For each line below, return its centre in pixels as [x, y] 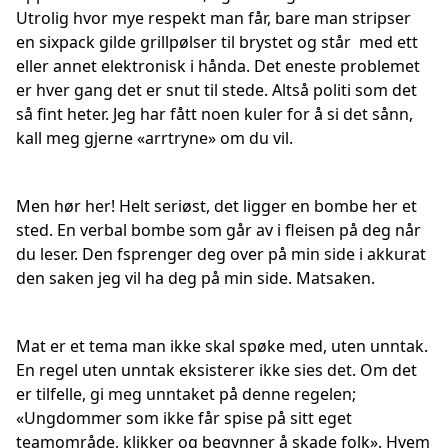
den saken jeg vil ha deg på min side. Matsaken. [195, 278]
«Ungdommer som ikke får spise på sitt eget [184, 418]
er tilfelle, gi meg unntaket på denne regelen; [186, 394]
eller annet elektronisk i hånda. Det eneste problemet [218, 66]
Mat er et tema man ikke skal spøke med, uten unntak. [222, 346]
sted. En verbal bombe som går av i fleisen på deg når [218, 230]
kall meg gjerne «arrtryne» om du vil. [154, 138]
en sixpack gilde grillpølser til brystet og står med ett [217, 42]
